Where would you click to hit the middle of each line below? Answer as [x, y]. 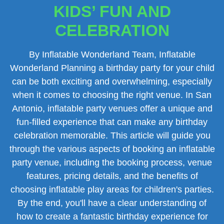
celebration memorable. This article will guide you [112, 135]
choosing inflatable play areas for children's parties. [112, 189]
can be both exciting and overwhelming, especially [112, 81]
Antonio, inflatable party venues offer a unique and [112, 108]
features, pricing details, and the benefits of [112, 176]
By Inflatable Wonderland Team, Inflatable [112, 54]
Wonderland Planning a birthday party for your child [112, 68]
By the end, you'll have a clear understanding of [112, 203]
